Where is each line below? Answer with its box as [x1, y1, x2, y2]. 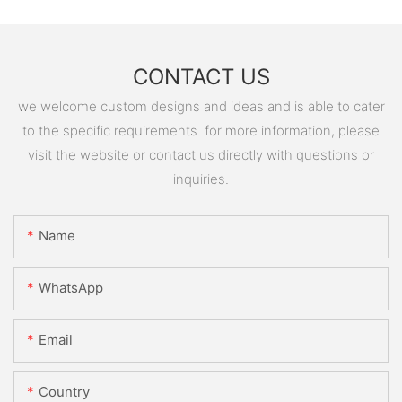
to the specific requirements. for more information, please [22, 121, 380, 139]
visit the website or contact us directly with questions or [28, 145, 374, 163]
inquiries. [173, 170, 229, 188]
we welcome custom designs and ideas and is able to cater [17, 97, 385, 115]
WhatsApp [39, 279, 103, 297]
